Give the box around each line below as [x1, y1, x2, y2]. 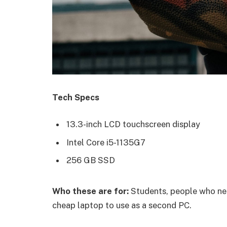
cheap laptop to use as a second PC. [52, 200, 192, 210]
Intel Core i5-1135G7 [66, 137, 145, 147]
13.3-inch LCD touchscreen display [66, 119, 200, 130]
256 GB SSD [66, 155, 115, 165]
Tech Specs [52, 92, 99, 102]
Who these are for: [52, 185, 129, 196]
